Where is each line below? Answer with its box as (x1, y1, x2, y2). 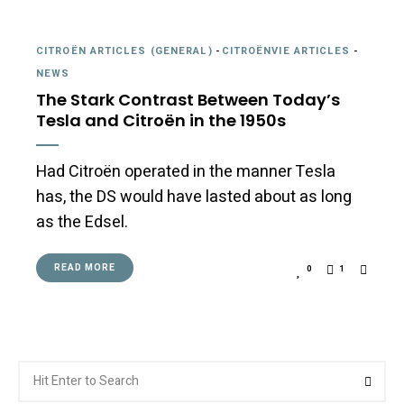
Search (17, 359, 57, 379)
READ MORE (54, 261, 115, 274)
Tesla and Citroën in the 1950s (36, 108, 286, 132)
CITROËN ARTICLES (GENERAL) (36, 42, 213, 59)
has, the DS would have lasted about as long (36, 184, 352, 209)
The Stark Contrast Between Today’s (36, 87, 340, 111)
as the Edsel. (36, 209, 128, 234)
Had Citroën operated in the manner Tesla (36, 159, 335, 184)
